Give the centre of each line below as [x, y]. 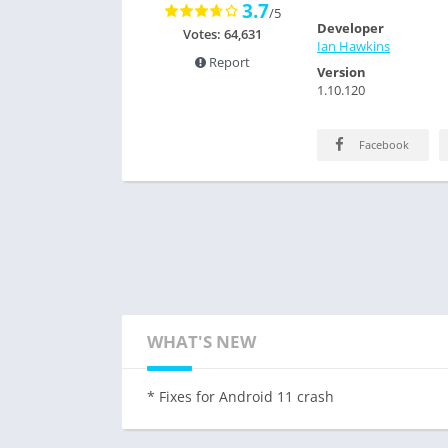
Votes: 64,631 [222, 34]
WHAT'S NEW [201, 341]
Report [227, 62]
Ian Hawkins [353, 46]
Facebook [382, 144]
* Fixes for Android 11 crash [240, 396]
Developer [350, 28]
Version [341, 72]
